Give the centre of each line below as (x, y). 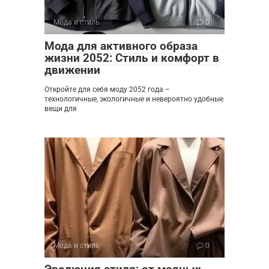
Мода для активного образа (121, 46)
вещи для (61, 109)
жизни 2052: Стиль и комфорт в (132, 58)
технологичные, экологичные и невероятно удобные (134, 99)
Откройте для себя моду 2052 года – (107, 90)
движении (72, 70)
